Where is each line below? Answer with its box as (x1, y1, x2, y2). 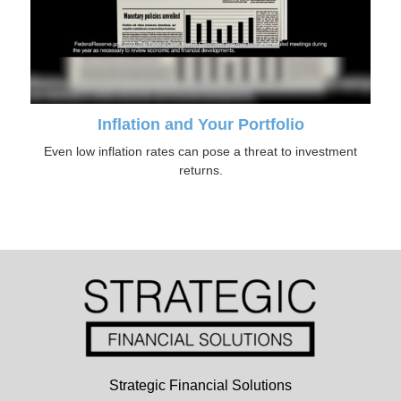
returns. (178, 163, 223, 178)
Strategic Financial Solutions (109, 378, 292, 394)
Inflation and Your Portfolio (97, 115, 304, 134)
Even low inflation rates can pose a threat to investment (44, 144, 357, 159)
